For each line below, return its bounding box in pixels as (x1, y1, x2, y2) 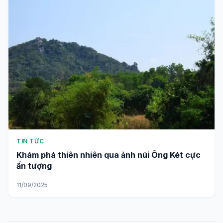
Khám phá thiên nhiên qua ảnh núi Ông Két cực (16, 150, 201, 160)
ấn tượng (16, 161, 52, 171)
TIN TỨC (16, 137, 44, 145)
